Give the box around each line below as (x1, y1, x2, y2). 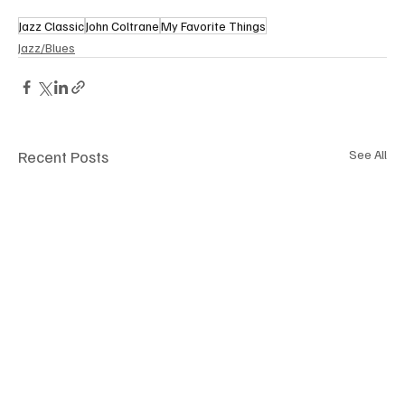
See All (349, 146, 387, 162)
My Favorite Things (161, 17, 266, 33)
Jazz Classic (19, 17, 84, 33)
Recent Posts (18, 146, 108, 166)
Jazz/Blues (18, 39, 75, 55)
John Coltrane (86, 17, 159, 33)
